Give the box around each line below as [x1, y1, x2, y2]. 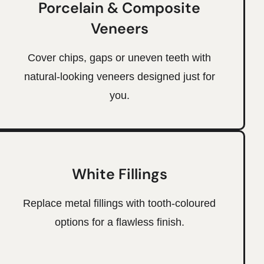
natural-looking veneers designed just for [24, 70, 215, 82]
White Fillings [71, 164, 167, 184]
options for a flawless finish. [54, 216, 184, 228]
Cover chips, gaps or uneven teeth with [28, 51, 212, 64]
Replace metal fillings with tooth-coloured [23, 197, 216, 209]
